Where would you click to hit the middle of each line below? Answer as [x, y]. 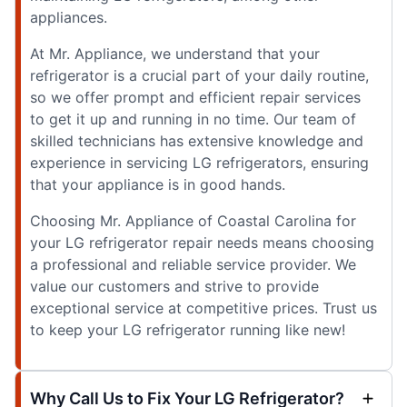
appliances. [69, 17]
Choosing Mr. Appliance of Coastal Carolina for [193, 220]
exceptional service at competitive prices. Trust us [203, 308]
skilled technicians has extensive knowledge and [197, 140]
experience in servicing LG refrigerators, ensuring [199, 162]
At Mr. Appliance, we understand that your [175, 53]
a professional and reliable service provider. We [193, 264]
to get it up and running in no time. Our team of [193, 119]
